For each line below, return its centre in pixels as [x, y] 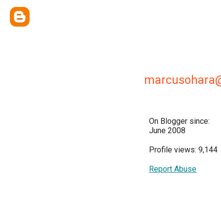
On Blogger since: [179, 121]
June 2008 [167, 130]
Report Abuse [173, 169]
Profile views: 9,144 [183, 150]
